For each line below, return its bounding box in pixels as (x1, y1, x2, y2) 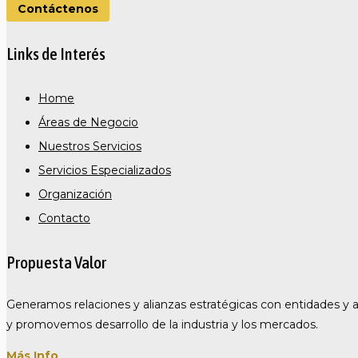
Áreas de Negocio (38, 114, 138, 129)
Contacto (38, 210, 90, 225)
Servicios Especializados (38, 162, 171, 177)
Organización (38, 186, 112, 201)
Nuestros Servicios (38, 138, 141, 153)
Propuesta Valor (6, 252, 106, 272)
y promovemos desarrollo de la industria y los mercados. (6, 316, 318, 332)
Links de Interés (6, 43, 105, 63)
